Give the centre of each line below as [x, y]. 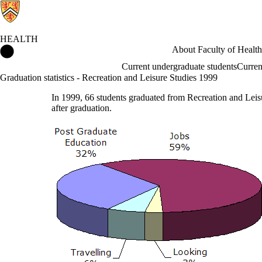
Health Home [39, 49]
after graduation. [82, 108]
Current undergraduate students [179, 66]
